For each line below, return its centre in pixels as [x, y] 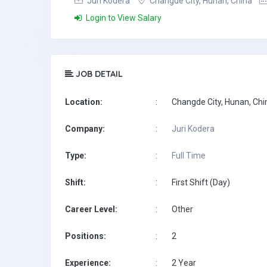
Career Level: [91, 209]
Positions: [86, 236]
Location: [84, 102]
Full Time [189, 156]
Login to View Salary [123, 18]
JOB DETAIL [98, 74]
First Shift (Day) [201, 182]
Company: [85, 129]
